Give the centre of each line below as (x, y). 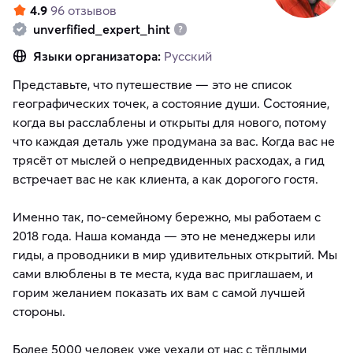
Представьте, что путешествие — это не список (152, 85)
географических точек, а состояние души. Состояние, (171, 104)
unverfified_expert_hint (102, 30)
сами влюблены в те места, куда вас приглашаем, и (163, 274)
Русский (188, 56)
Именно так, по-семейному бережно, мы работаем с (167, 217)
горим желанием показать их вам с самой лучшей (159, 293)
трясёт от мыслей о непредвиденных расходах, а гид (169, 160)
